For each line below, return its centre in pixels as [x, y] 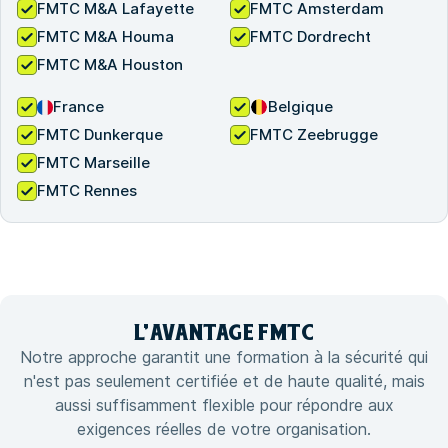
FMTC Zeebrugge [314, 135]
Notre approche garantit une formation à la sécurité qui [224, 357]
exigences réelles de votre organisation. [224, 429]
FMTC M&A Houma [105, 37]
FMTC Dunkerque [100, 135]
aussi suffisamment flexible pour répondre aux [224, 405]
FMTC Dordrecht [310, 37]
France [78, 107]
